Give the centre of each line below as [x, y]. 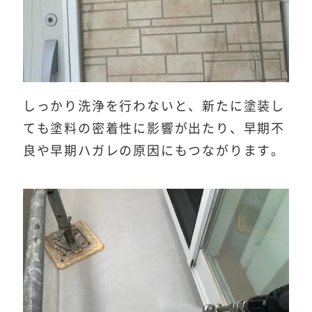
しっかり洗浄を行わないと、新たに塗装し [154, 106]
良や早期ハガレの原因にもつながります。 [154, 150]
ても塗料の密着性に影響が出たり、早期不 [154, 128]
